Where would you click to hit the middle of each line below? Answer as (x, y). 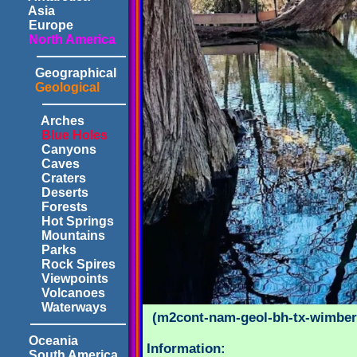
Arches (45, 121)
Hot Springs (60, 221)
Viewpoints (57, 279)
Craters (46, 178)
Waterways (57, 307)
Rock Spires (61, 264)
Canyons (51, 149)
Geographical (61, 73)
